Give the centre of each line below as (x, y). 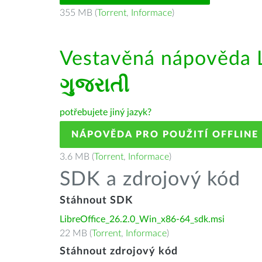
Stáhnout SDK (96, 201)
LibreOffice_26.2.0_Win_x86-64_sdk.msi (142, 219)
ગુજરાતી (95, 86)
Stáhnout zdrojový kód (119, 251)
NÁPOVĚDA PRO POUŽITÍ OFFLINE (165, 135)
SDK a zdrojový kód (150, 180)
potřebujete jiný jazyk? (106, 112)
